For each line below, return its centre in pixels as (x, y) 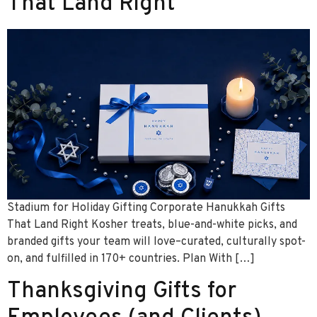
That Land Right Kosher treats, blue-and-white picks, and (152, 225)
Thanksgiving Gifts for (122, 291)
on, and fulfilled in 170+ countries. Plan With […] (131, 259)
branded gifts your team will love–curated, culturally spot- (156, 242)
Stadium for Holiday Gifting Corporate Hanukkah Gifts (146, 208)
